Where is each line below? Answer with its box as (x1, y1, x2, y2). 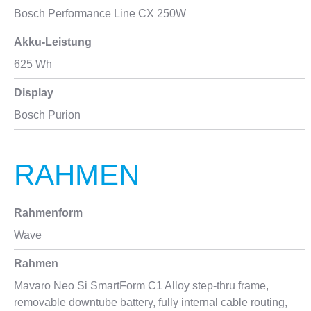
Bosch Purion (14, 109, 81, 121)
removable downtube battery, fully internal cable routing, (14, 296, 287, 308)
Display (14, 87, 53, 99)
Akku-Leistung (14, 36, 92, 48)
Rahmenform (14, 207, 83, 219)
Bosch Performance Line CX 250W (14, 8, 186, 19)
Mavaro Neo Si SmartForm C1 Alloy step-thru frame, (14, 280, 269, 292)
